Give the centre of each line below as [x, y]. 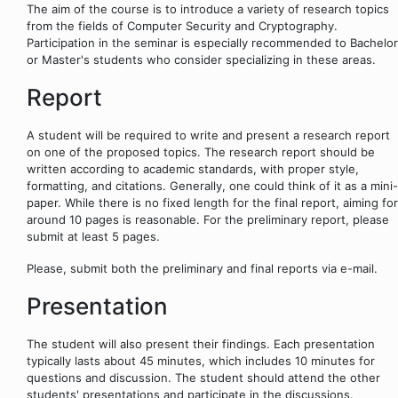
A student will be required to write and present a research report [208, 135]
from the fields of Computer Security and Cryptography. [182, 26]
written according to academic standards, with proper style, [193, 168]
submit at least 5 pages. [93, 236]
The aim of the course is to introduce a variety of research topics [208, 9]
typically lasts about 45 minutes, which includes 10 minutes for [201, 360]
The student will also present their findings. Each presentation [201, 343]
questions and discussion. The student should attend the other [203, 377]
